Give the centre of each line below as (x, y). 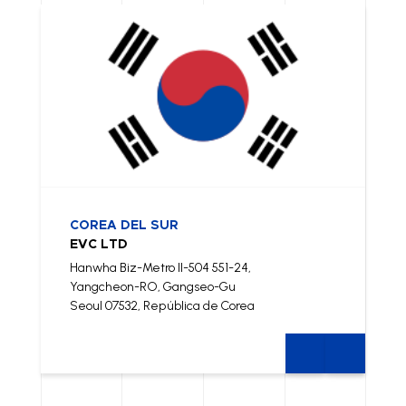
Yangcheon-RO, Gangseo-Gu (152, 287)
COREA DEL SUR (124, 226)
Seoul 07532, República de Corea (162, 306)
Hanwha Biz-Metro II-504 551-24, (160, 268)
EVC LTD (98, 245)
